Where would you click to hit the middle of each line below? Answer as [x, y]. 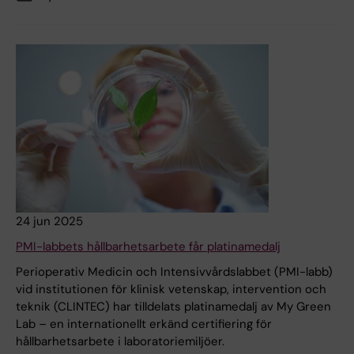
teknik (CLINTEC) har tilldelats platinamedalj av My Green [173, 307]
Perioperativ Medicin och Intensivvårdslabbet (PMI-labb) [174, 272]
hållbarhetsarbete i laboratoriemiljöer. [120, 342]
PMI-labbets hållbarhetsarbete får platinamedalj [148, 247]
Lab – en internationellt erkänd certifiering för [144, 324]
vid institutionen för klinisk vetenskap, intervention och [171, 290]
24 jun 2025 [49, 222]
